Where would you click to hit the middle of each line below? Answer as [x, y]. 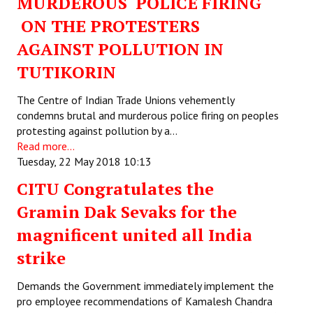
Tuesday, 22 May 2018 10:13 [84, 161]
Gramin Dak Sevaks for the [127, 212]
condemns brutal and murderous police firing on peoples [148, 115]
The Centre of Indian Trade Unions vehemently [125, 100]
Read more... [46, 146]
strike [41, 258]
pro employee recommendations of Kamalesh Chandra [145, 301]
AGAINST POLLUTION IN [120, 49]
